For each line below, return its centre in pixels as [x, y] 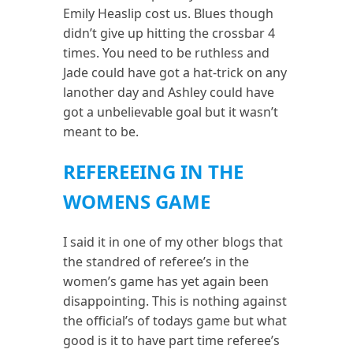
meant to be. [101, 131]
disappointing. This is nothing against [175, 301]
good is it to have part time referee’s [172, 341]
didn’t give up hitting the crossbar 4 [169, 33]
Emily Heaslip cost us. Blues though [169, 13]
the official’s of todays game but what [175, 321]
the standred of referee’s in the [156, 262]
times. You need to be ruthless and [167, 52]
